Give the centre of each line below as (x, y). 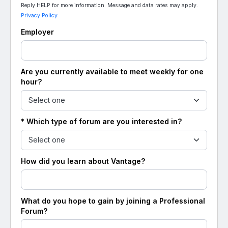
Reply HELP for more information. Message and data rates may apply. (109, 5)
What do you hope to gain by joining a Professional (113, 201)
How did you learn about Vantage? (83, 161)
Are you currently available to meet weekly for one (112, 72)
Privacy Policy (39, 16)
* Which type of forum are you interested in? (101, 121)
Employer (37, 32)
